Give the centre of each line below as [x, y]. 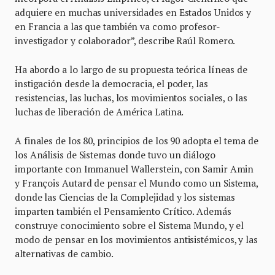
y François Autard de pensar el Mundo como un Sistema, [137, 183]
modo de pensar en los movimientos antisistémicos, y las [136, 239]
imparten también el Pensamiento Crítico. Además [123, 211]
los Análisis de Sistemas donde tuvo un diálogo [115, 154]
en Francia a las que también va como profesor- [118, 26]
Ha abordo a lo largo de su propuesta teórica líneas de [131, 69]
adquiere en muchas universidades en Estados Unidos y [133, 12]
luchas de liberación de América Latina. [100, 111]
